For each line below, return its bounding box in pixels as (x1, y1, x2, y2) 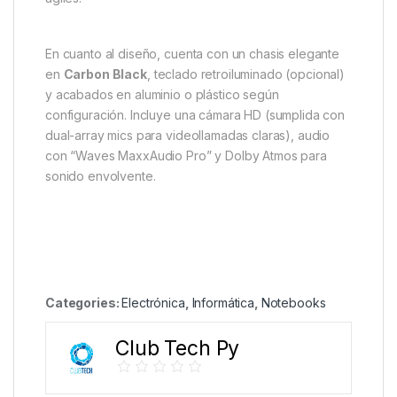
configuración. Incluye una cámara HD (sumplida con (45, 106, 345, 122)
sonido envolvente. (45, 167, 156, 183)
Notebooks (261, 294, 326, 310)
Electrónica (121, 294, 185, 310)
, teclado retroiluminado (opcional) (146, 66, 346, 82)
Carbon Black (63, 66, 147, 82)
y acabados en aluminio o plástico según (45, 86, 279, 102)
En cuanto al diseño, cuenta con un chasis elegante (45, 45, 339, 61)
